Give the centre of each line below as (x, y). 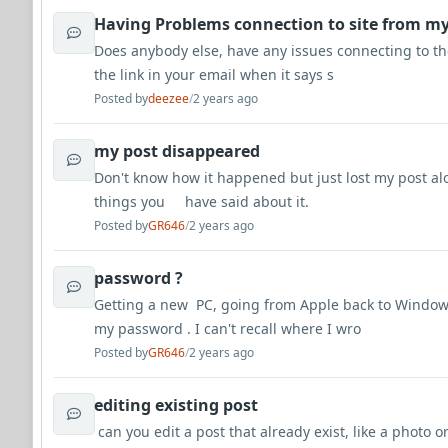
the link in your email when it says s (214, 74)
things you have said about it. (203, 201)
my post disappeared (177, 151)
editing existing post (176, 405)
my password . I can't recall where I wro (227, 328)
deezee (168, 98)
